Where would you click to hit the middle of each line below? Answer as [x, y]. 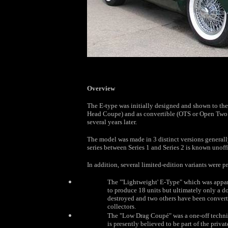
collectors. [121, 206]
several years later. [112, 122]
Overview [101, 88]
